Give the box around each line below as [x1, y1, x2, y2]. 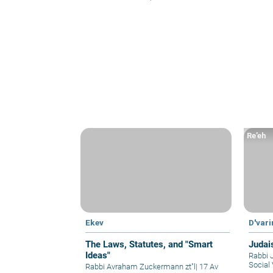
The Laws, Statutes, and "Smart [85, 238, 213, 250]
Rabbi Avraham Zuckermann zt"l [85, 261, 196, 271]
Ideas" [85, 249, 110, 261]
